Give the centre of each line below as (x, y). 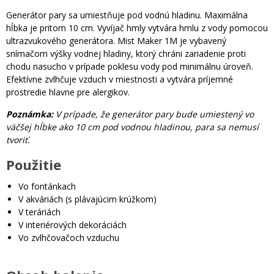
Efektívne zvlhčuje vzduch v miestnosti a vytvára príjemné (120, 79)
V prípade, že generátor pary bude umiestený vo (154, 114)
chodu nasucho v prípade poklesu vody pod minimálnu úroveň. (130, 66)
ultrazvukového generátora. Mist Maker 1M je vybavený (116, 40)
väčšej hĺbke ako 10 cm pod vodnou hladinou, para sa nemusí (132, 127)
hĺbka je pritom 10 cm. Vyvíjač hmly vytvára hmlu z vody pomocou (137, 28)
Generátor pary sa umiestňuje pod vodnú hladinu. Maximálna (127, 15)
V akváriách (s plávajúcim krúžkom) (87, 199)
